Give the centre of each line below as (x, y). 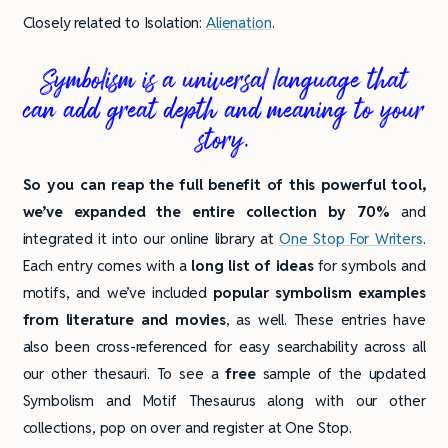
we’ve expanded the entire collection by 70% (211, 211)
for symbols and (369, 265)
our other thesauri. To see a (124, 373)
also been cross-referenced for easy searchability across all (224, 346)
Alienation (239, 22)
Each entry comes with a (107, 265)
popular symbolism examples (319, 292)
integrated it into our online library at (151, 238)
